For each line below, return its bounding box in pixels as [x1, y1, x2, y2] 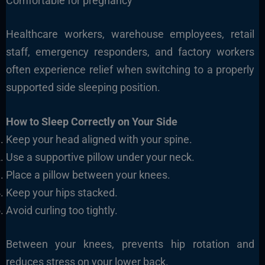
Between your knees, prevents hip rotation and [5, 238, 255, 251]
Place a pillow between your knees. [5, 169, 170, 182]
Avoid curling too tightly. [5, 204, 118, 217]
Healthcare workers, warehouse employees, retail [5, 27, 255, 40]
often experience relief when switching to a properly [5, 63, 255, 76]
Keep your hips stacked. [5, 186, 118, 199]
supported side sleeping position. [5, 80, 160, 93]
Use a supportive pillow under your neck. [5, 151, 195, 164]
